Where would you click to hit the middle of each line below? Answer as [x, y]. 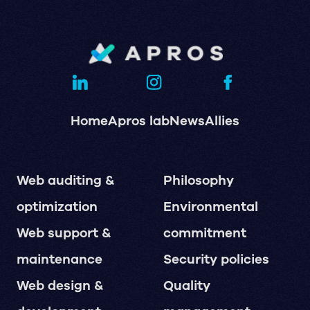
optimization [57, 207]
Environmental [210, 207]
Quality [186, 286]
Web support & [63, 234]
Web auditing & [65, 181]
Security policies [216, 260]
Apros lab [138, 121]
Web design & [60, 286]
